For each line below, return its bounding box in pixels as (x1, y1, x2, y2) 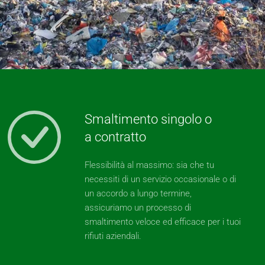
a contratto (85, 130, 147, 144)
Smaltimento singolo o (85, 112, 212, 127)
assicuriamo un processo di (85, 202, 192, 213)
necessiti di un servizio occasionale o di (85, 174, 237, 185)
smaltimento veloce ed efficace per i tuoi (85, 216, 241, 227)
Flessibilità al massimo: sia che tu (85, 160, 215, 170)
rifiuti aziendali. (85, 231, 142, 241)
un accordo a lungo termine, (85, 188, 192, 199)
